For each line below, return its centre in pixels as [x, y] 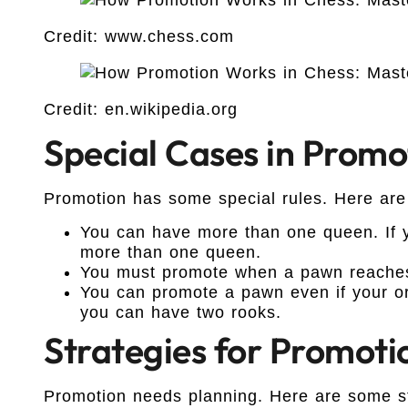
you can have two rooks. [181, 312]
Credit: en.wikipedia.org [141, 109]
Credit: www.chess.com [139, 36]
